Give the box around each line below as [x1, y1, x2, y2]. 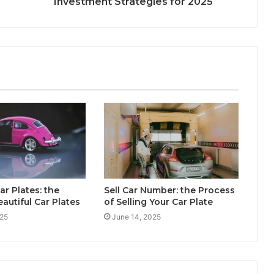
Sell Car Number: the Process [103, 184, 235, 196]
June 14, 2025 [111, 212, 161, 221]
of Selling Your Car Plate [103, 196, 213, 207]
